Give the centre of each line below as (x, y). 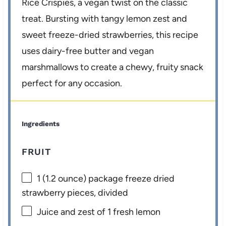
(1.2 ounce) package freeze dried (108, 179)
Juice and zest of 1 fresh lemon (99, 212)
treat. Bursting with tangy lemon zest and (105, 19)
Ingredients (41, 124)
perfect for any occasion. (72, 83)
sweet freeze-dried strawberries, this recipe (110, 35)
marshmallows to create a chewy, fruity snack (113, 67)
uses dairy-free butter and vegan (88, 51)
